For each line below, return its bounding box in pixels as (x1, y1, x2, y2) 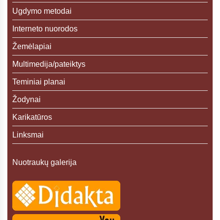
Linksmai (12, 131, 44, 139)
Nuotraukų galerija (12, 158, 77, 166)
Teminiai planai (12, 78, 65, 86)
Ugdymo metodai (12, 7, 72, 15)
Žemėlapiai (12, 42, 52, 51)
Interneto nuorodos (12, 25, 78, 33)
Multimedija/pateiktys (12, 60, 85, 68)
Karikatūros (12, 113, 52, 121)
